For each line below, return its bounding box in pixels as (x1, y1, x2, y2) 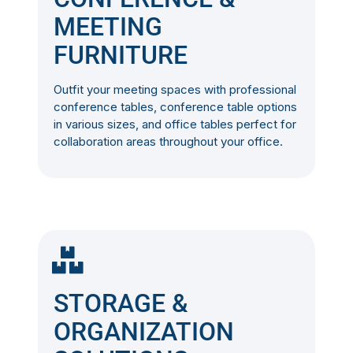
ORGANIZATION (53, 317, 234, 347)
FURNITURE (53, 39, 188, 70)
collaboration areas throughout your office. (53, 133, 283, 149)
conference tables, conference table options (53, 98, 297, 114)
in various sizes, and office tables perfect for (53, 116, 296, 132)
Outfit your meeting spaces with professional (53, 81, 296, 97)
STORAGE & (53, 288, 188, 319)
